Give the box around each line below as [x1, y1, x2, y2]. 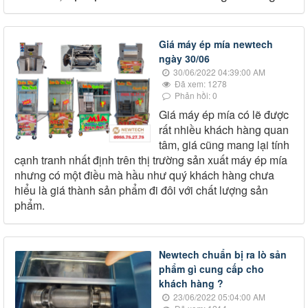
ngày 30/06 [159, 52, 210, 66]
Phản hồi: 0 [173, 89, 217, 102]
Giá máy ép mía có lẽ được [159, 107, 289, 123]
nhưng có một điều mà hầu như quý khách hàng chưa [14, 167, 274, 184]
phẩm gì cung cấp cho [159, 262, 264, 276]
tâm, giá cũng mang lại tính [159, 137, 289, 153]
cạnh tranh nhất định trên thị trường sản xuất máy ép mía [14, 152, 287, 168]
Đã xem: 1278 [173, 78, 227, 90]
